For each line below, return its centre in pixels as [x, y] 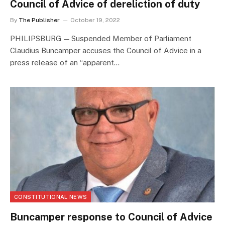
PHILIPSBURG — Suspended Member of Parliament [101, 39]
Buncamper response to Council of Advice [111, 217]
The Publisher [39, 20]
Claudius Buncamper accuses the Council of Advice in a [106, 51]
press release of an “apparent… [65, 63]
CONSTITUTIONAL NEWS [51, 197]
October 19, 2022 [95, 20]
